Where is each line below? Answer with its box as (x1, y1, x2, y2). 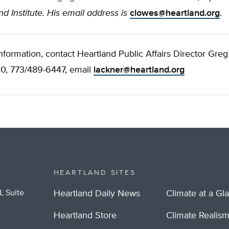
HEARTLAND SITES (53, 169, 136, 176)
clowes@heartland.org (130, 9, 220, 18)
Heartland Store (53, 211, 117, 220)
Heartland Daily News (53, 189, 140, 198)
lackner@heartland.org (94, 65, 185, 75)
